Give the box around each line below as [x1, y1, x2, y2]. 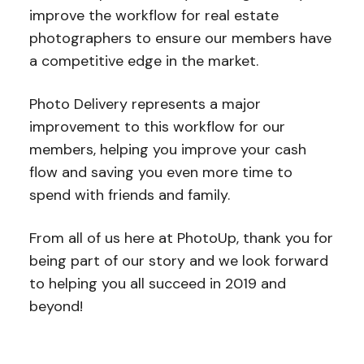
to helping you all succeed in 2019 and [28, 273, 286, 293]
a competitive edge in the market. [28, 50, 258, 71]
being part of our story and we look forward [28, 250, 328, 271]
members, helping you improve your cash [28, 139, 306, 159]
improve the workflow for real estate [28, 5, 279, 25]
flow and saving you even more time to [28, 162, 292, 182]
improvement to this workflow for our [28, 116, 285, 136]
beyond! [28, 296, 83, 316]
